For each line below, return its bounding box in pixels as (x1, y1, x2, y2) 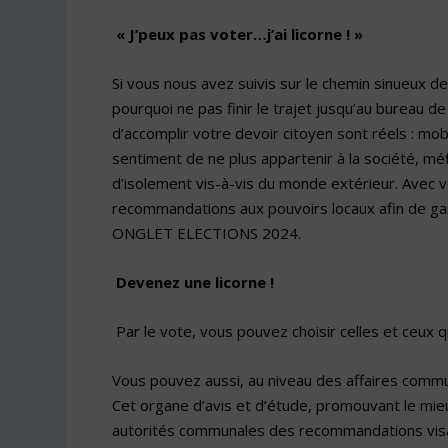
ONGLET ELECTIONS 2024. (111, 222, 301, 243)
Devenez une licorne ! (115, 271, 274, 292)
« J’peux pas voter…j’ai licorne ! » (115, 23, 363, 44)
